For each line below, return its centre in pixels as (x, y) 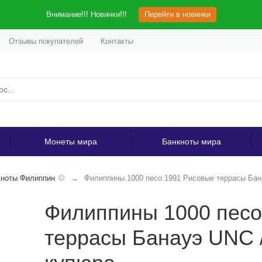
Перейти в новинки (177, 14)
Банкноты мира (191, 142)
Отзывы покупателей (46, 41)
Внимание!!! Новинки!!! (86, 14)
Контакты (117, 41)
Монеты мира (71, 142)
